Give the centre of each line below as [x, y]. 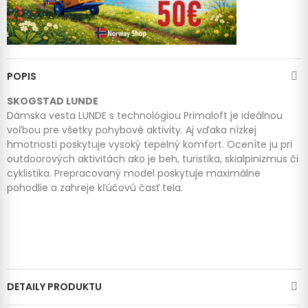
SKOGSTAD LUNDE [54, 101]
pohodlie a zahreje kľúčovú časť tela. [95, 187]
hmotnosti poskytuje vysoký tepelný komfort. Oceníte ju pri [150, 144]
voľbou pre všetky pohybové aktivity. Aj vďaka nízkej [132, 130]
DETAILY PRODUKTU [54, 286]
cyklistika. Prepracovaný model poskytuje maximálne [134, 173]
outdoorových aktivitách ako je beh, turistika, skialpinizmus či [153, 158]
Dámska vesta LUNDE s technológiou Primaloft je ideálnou [145, 115]
